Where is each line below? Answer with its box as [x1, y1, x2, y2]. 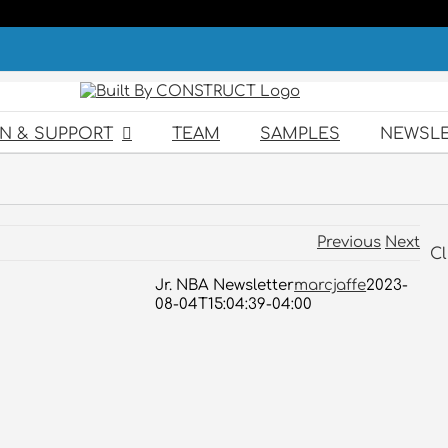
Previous [317, 234, 381, 251]
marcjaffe [294, 277, 367, 294]
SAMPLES [260, 124, 340, 143]
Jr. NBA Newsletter [155, 277, 295, 294]
